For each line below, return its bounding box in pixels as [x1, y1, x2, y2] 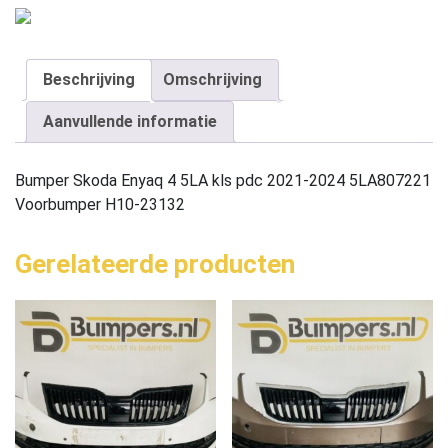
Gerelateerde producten [15, 248, 295, 279]
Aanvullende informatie [43, 111, 217, 131]
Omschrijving [163, 69, 262, 89]
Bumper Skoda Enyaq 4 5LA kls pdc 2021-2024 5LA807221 [15, 170, 431, 190]
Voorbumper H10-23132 [15, 194, 185, 214]
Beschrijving [43, 69, 135, 89]
